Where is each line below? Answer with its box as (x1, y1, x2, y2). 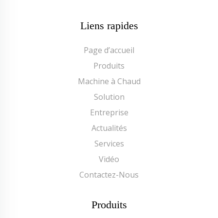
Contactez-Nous (79, 169, 139, 180)
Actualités (91, 123, 127, 133)
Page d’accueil (84, 45, 134, 55)
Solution (93, 91, 125, 102)
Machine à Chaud (77, 76, 141, 87)
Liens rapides (80, 19, 138, 32)
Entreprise (90, 107, 128, 118)
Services (94, 138, 124, 149)
